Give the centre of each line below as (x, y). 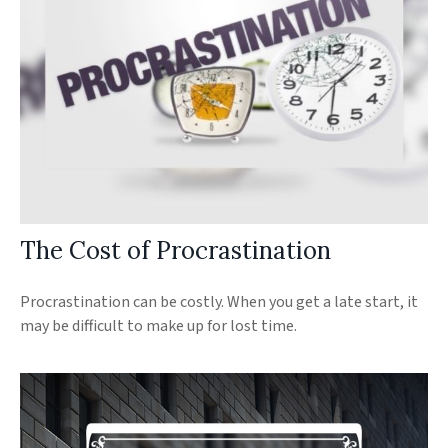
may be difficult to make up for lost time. (158, 326)
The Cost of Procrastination (175, 251)
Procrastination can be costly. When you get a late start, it (219, 302)
